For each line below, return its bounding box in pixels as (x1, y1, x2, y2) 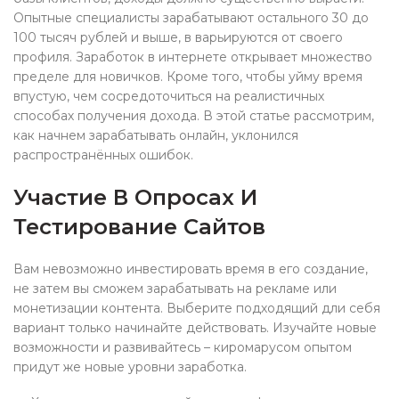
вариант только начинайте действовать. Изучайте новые (13, 320, 377, 336)
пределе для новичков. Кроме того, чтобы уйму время (13, 69, 362, 85)
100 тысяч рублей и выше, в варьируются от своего (13, 29, 343, 45)
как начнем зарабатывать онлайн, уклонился (13, 127, 298, 143)
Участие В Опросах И (13, 184, 257, 210)
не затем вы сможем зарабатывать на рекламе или (13, 281, 337, 297)
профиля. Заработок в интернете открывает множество (13, 49, 372, 65)
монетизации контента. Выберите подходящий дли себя (13, 300, 380, 316)
